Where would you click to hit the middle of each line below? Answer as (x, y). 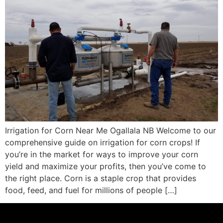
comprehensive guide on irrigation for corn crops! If (103, 142)
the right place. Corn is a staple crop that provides (101, 178)
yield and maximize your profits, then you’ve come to (106, 166)
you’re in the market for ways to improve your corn (102, 154)
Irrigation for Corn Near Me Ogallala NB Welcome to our (111, 130)
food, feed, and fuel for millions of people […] (91, 190)
